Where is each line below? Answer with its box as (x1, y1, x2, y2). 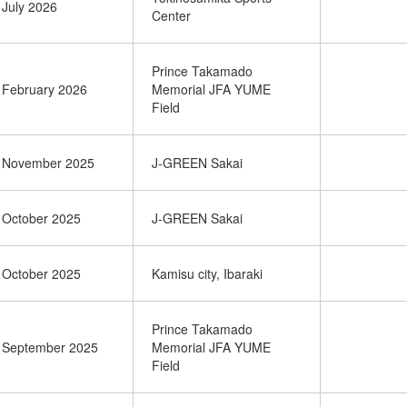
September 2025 (2, 338, 98, 356)
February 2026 (2, 80, 87, 98)
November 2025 (2, 154, 94, 172)
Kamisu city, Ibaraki (152, 264, 263, 283)
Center (152, 6, 191, 25)
